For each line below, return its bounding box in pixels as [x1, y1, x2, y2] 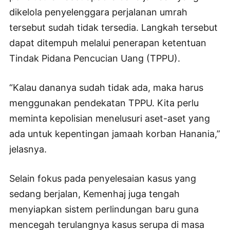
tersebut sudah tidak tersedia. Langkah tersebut [9, 22, 218, 33]
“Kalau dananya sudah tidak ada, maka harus [9, 82, 203, 93]
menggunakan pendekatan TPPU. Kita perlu [9, 97, 199, 108]
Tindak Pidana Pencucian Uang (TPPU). [9, 52, 180, 64]
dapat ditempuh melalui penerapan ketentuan [9, 37, 206, 48]
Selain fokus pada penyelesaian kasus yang [9, 172, 196, 184]
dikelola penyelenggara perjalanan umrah [9, 6, 187, 17]
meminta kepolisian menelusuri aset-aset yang [9, 112, 210, 124]
